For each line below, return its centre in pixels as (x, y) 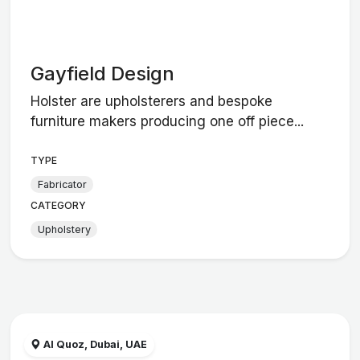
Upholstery (64, 229)
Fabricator (62, 184)
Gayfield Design (103, 73)
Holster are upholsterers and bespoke (152, 102)
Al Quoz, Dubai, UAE (94, 345)
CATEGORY (59, 206)
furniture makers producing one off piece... (168, 122)
